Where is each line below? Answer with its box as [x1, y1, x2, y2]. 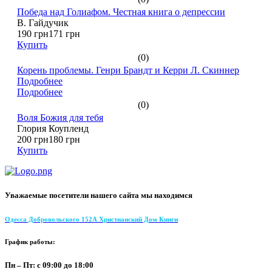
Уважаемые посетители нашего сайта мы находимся [5, 190, 192, 200]
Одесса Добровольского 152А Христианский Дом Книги [5, 215, 178, 223]
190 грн [17, 29, 49, 39]
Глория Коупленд [17, 123, 89, 134]
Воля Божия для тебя [17, 112, 103, 123]
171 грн [49, 29, 80, 39]
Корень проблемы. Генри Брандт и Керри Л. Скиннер [17, 65, 239, 76]
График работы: [5, 237, 55, 245]
